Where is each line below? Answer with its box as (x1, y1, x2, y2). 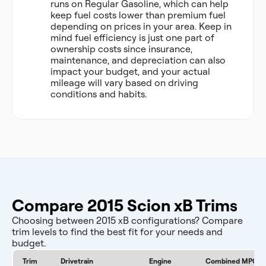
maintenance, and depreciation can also (50, 54, 226, 66)
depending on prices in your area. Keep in (50, 20, 232, 32)
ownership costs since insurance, (50, 43, 192, 55)
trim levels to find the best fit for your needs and (12, 226, 223, 237)
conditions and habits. (50, 88, 147, 100)
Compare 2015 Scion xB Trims (12, 195, 237, 216)
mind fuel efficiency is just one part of (50, 31, 214, 43)
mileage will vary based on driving (50, 77, 198, 88)
